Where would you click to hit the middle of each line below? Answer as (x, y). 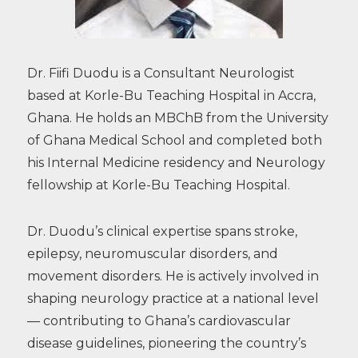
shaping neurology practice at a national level (173, 298)
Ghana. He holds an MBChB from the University (177, 117)
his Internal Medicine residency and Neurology (176, 162)
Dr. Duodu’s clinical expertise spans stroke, (162, 231)
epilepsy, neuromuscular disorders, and (152, 253)
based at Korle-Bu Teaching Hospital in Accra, (171, 95)
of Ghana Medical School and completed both (174, 140)
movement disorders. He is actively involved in (173, 276)
